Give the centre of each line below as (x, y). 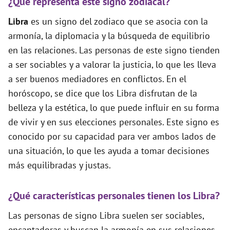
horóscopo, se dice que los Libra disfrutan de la (103, 93)
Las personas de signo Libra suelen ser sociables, (106, 215)
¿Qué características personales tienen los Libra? (114, 196)
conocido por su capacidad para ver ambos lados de (112, 136)
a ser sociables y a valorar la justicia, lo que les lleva (112, 64)
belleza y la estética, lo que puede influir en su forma (114, 108)
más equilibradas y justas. (60, 165)
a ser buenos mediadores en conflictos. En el (97, 79)
